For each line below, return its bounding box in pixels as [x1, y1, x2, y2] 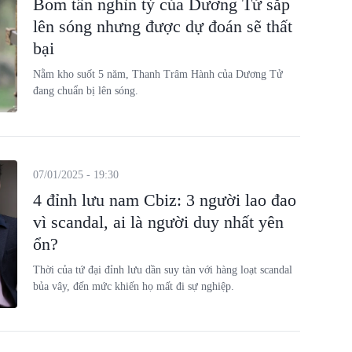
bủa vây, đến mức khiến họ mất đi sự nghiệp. [32, 280, 234, 292]
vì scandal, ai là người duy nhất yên [32, 211, 284, 232]
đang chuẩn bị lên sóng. [32, 85, 138, 97]
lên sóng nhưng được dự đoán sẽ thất [32, 16, 292, 36]
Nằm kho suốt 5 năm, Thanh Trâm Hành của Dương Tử [32, 68, 283, 80]
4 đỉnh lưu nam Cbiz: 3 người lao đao [32, 189, 296, 210]
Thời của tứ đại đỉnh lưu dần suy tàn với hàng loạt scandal [32, 263, 292, 276]
